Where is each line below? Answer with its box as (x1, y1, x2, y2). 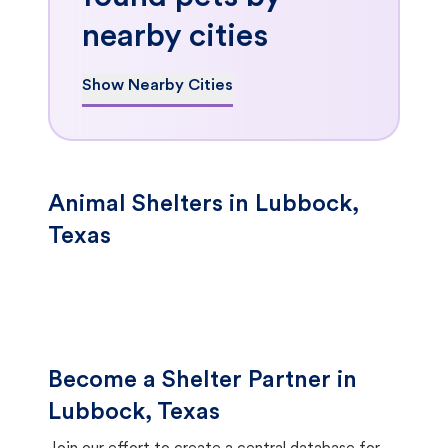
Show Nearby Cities (82, 78, 233, 94)
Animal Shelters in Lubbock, (48, 193, 359, 217)
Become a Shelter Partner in (48, 369, 357, 393)
